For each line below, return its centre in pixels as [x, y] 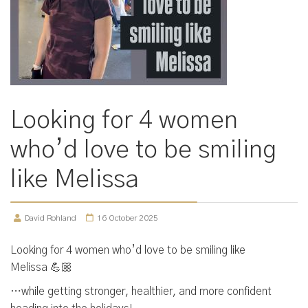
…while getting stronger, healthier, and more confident [141, 291]
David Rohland [51, 218]
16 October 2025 [128, 218]
